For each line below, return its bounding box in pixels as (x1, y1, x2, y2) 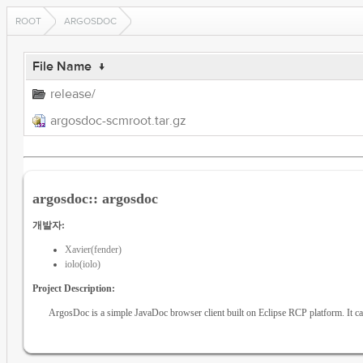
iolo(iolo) (64, 258, 100, 270)
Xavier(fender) (64, 243, 122, 255)
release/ (49, 86, 96, 102)
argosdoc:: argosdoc (32, 190, 158, 207)
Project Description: (32, 282, 115, 294)
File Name (32, 58, 92, 75)
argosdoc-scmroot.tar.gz (49, 113, 186, 129)
